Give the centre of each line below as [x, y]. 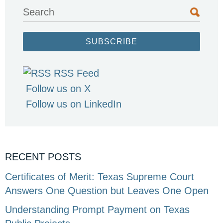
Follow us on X [58, 89]
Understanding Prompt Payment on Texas [97, 210]
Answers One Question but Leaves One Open [107, 191]
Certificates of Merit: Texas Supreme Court [100, 177]
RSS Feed [76, 73]
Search [39, 12]
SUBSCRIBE [111, 42]
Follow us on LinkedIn [74, 104]
